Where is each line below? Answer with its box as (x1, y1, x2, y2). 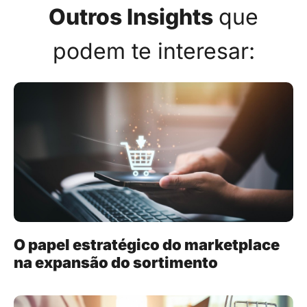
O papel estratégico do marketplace (14, 236, 280, 254)
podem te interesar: (52, 38, 255, 65)
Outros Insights (49, 3, 213, 31)
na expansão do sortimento (14, 254, 221, 272)
